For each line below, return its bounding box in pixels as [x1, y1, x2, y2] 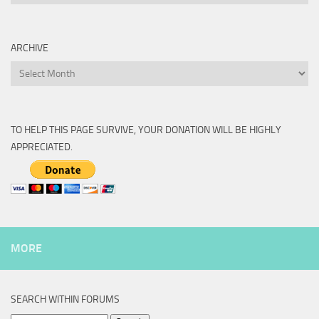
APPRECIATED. [11, 141, 73, 154]
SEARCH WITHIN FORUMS [11, 293, 120, 306]
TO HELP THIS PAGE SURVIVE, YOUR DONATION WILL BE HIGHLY [11, 124, 281, 137]
